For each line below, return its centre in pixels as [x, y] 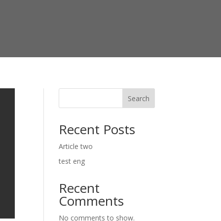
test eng [72, 161]
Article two [76, 146]
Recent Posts [97, 129]
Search [138, 98]
